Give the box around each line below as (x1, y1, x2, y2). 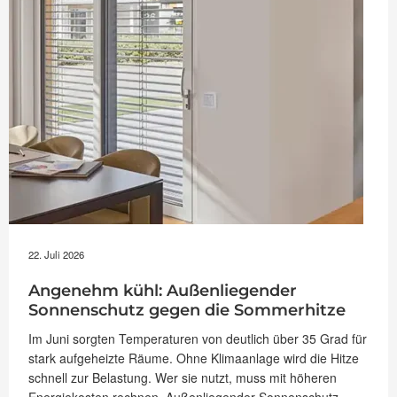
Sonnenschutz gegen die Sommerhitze (28, 300, 346, 320)
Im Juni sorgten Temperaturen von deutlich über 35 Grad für (28, 329, 367, 347)
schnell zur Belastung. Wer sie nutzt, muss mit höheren (28, 368, 337, 386)
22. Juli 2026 (28, 246, 84, 261)
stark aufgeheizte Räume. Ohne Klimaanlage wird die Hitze (28, 348, 359, 367)
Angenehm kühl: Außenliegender (28, 280, 297, 300)
